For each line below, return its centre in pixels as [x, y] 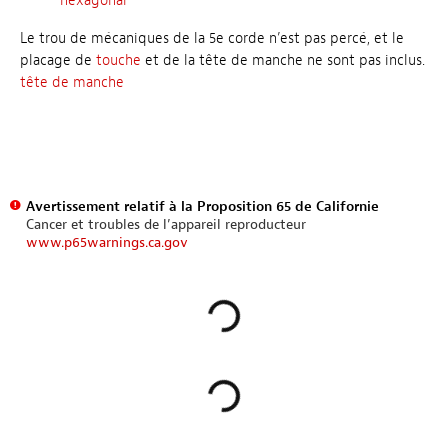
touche [118, 61]
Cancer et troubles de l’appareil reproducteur [165, 224]
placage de [58, 61]
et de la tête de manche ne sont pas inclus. [283, 61]
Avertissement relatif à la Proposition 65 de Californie [202, 206]
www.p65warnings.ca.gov [106, 242]
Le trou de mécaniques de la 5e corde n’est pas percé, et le [212, 39]
